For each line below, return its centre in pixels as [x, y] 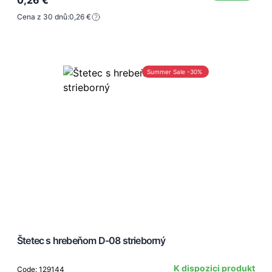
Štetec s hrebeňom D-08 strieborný [91, 240]
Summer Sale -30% [175, 71]
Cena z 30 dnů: [43, 16]
